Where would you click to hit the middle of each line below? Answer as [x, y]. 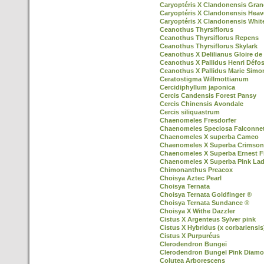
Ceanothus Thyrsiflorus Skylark [209, 46]
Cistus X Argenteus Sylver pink [208, 219]
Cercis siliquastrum [190, 112]
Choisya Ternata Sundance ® [204, 203]
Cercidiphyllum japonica [197, 87]
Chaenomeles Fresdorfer [198, 120]
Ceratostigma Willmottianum [204, 79]
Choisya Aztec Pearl [191, 178]
